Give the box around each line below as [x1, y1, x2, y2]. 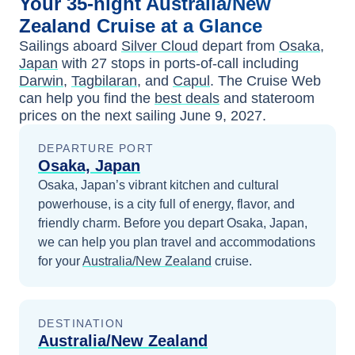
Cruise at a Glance [97, 15, 262, 36]
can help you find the [19, 90, 151, 106]
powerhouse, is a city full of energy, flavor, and [38, 197, 295, 211]
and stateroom [219, 90, 315, 106]
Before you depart [124, 216, 227, 230]
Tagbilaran [71, 73, 137, 89]
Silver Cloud [121, 38, 198, 54]
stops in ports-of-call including [107, 55, 299, 71]
